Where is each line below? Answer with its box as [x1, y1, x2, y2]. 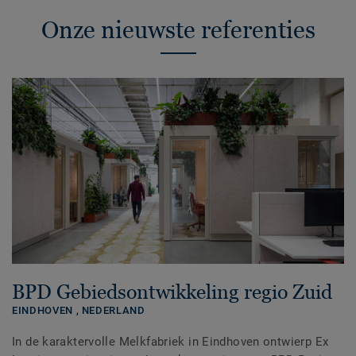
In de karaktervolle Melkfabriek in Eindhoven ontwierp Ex [12, 334, 329, 349]
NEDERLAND [81, 304, 145, 316]
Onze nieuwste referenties [41, 15, 315, 44]
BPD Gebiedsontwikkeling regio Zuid [12, 280, 332, 303]
